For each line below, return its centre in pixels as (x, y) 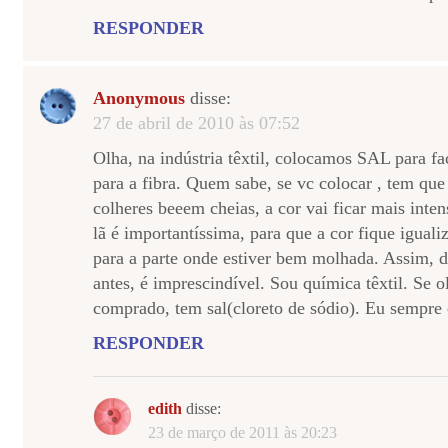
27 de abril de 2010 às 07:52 (196, 123)
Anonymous (139, 98)
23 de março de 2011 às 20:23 (242, 432)
